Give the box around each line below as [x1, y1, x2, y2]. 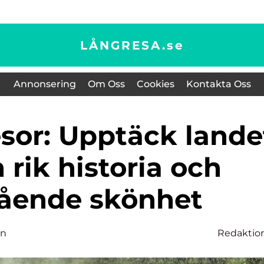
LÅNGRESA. [80, 38, 167, 52]
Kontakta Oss [186, 78, 251, 90]
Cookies [136, 78, 174, 90]
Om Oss [87, 78, 125, 90]
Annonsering [13, 78, 76, 90]
